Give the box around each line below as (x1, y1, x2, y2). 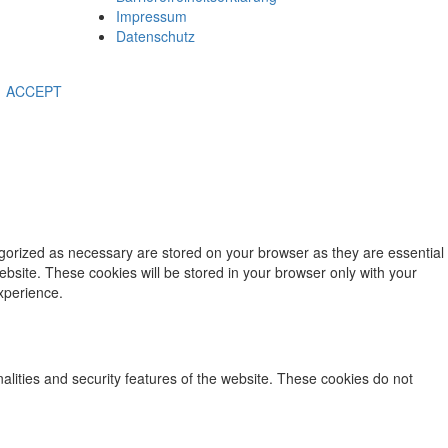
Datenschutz (116, 26, 195, 46)
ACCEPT (6, 81, 62, 101)
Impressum (116, 6, 187, 26)
